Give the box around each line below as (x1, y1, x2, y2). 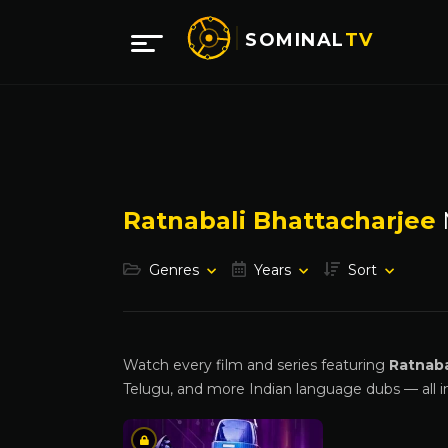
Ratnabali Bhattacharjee (123, 206, 436, 235)
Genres (149, 261, 199, 279)
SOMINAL (245, 29, 343, 51)
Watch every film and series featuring (123, 356, 389, 374)
